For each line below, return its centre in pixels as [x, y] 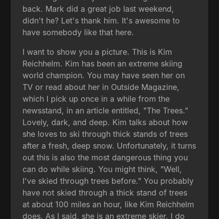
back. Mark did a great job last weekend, [99, 9]
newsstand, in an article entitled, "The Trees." [106, 110]
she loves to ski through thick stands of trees [105, 134]
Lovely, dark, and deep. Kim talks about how [105, 122]
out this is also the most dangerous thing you [105, 157]
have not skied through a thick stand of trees [105, 192]
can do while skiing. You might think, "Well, [102, 169]
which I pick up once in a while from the [96, 99]
